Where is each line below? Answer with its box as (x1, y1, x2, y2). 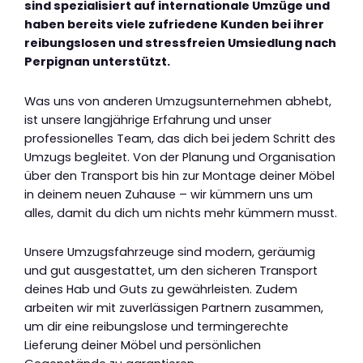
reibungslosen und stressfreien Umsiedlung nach (24, 35, 336, 52)
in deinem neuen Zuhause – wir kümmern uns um (24, 186, 313, 203)
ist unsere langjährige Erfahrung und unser (24, 111, 271, 128)
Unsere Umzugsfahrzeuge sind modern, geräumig (24, 244, 315, 261)
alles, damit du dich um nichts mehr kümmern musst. (24, 204, 337, 221)
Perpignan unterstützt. (24, 53, 170, 70)
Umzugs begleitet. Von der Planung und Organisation (24, 148, 335, 165)
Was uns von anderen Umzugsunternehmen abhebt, (24, 92, 331, 109)
